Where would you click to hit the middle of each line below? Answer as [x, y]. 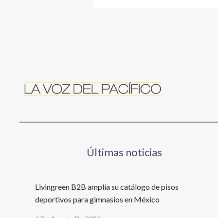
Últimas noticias [124, 152]
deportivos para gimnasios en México [97, 200]
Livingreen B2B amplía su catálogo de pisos [107, 187]
